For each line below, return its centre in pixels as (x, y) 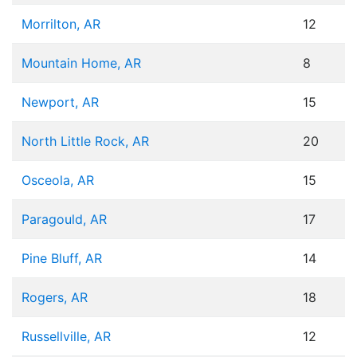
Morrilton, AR (61, 24)
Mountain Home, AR (81, 63)
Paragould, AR (64, 220)
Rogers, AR (55, 298)
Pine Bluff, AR (62, 259)
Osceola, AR (58, 180)
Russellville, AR (66, 337)
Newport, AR (60, 102)
